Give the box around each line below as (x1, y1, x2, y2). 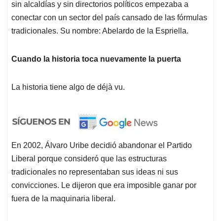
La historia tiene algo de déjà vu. (11, 82, 125, 91)
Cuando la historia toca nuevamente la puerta (11, 54, 181, 63)
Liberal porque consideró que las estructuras (11, 154, 167, 163)
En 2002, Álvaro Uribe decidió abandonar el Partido (11, 141, 192, 149)
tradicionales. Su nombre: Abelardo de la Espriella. (11, 26, 188, 35)
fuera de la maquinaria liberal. (11, 194, 115, 203)
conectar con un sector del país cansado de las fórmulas (11, 13, 207, 22)
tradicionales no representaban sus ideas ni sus (11, 167, 178, 176)
